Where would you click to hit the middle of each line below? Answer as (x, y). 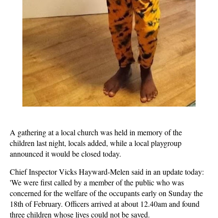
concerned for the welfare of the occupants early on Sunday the (106, 193)
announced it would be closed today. (65, 154)
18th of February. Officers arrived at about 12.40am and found (105, 204)
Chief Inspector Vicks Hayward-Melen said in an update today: (107, 172)
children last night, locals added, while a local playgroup (96, 143)
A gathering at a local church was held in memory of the (96, 132)
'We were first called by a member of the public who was (97, 182)
